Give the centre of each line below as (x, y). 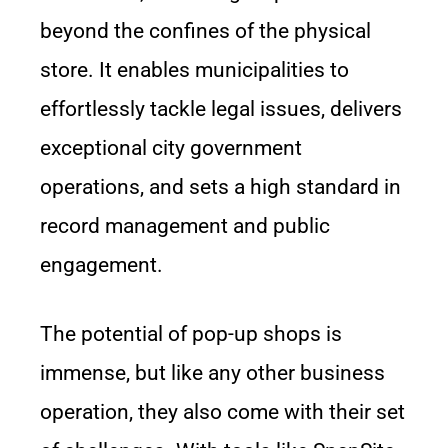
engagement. (101, 265)
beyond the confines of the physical (205, 31)
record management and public (185, 226)
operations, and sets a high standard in (220, 187)
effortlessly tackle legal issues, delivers (221, 109)
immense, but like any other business (212, 373)
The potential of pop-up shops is (191, 334)
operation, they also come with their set (222, 412)
